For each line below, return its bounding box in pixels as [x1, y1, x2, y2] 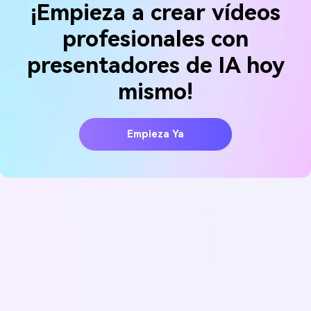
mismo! [118, 78, 193, 105]
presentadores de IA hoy [26, 51, 285, 78]
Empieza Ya [127, 128, 184, 140]
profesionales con [62, 25, 249, 52]
